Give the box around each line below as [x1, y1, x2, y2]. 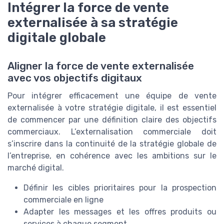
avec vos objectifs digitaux [7, 71, 142, 84]
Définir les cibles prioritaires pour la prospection [23, 182, 216, 192]
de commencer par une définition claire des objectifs [7, 114, 216, 124]
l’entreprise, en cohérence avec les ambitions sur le [7, 150, 216, 160]
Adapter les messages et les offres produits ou [23, 206, 216, 216]
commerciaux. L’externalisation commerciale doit [7, 126, 216, 136]
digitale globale [7, 30, 106, 45]
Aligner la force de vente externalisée [7, 59, 194, 72]
